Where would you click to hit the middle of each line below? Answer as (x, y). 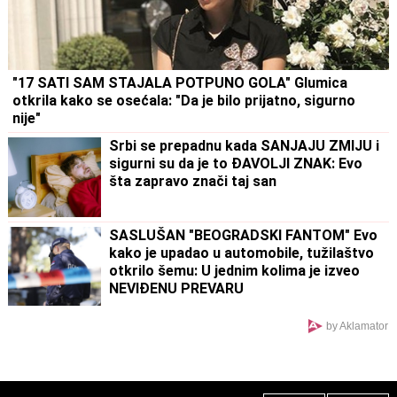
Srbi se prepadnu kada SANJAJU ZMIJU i (245, 146)
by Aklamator (357, 326)
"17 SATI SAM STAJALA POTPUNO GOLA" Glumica (180, 83)
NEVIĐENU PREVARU (177, 288)
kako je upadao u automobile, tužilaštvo (242, 253)
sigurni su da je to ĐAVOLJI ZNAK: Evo (236, 164)
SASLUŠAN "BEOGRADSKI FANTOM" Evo (244, 235)
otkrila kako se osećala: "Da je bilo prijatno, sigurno (184, 101)
